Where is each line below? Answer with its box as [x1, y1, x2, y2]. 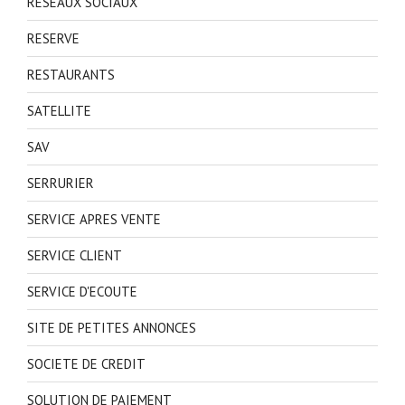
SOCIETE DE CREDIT [27, 354, 146, 372]
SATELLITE [27, 101, 91, 119]
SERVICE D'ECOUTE [27, 282, 137, 300]
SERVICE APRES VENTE [27, 210, 161, 228]
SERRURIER [27, 174, 94, 192]
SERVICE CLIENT [27, 246, 122, 264]
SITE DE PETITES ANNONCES [27, 318, 196, 336]
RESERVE [27, 29, 80, 47]
